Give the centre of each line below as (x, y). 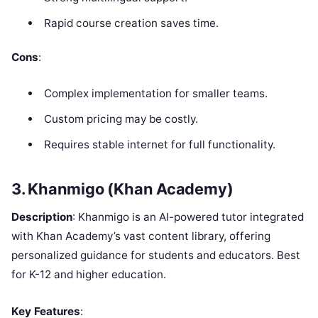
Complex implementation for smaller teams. (155, 93)
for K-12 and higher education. (89, 274)
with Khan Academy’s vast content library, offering (141, 236)
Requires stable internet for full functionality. (159, 144)
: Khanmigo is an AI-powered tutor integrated (188, 216)
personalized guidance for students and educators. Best (156, 255)
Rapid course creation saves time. (131, 23)
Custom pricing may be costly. (121, 119)
